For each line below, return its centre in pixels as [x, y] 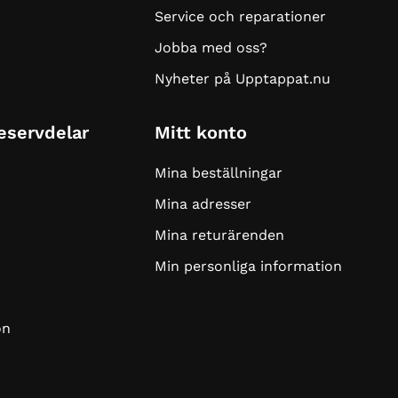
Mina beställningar [218, 173]
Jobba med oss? [211, 48]
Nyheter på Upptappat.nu [242, 79]
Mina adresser [203, 204]
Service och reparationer [240, 17]
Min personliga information [248, 267]
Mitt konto [200, 133]
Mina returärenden [219, 235]
